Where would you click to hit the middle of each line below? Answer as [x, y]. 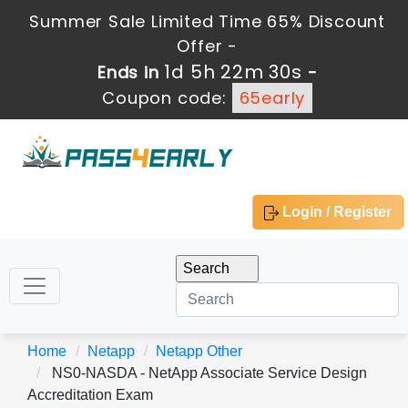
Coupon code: [167, 98]
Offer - [208, 46]
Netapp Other [199, 351]
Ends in [131, 72]
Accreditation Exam [90, 395]
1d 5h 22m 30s [233, 72]
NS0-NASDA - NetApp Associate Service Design [208, 373]
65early [272, 98]
